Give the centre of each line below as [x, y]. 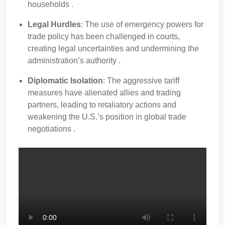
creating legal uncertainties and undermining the [113, 48]
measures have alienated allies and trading [104, 93]
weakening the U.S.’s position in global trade [107, 117]
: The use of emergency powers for [142, 24]
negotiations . [52, 129]
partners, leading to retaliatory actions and [102, 105]
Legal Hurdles [54, 24]
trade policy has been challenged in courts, [104, 36]
